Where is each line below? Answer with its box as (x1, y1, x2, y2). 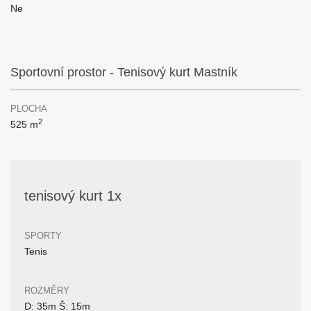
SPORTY (24, 230, 62, 241)
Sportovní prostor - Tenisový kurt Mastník (10, 65, 237, 79)
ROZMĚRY (24, 285, 69, 296)
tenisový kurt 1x (24, 188, 121, 203)
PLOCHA (10, 103, 47, 114)
